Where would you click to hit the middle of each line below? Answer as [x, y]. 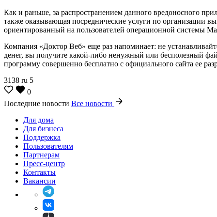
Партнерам [41, 155]
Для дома [39, 120]
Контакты [39, 172]
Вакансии [39, 181]
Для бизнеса [43, 128]
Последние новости [38, 103]
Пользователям [48, 146]
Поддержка [42, 137]
